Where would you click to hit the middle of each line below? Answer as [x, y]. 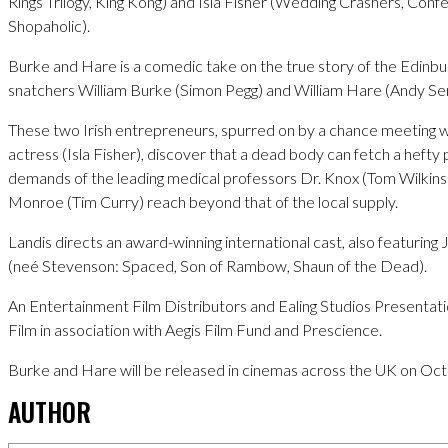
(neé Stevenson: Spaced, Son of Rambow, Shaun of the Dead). [217, 265]
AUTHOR [49, 411]
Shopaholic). [49, 25]
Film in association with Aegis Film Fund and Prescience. [195, 329]
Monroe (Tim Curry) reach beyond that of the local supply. [203, 201]
